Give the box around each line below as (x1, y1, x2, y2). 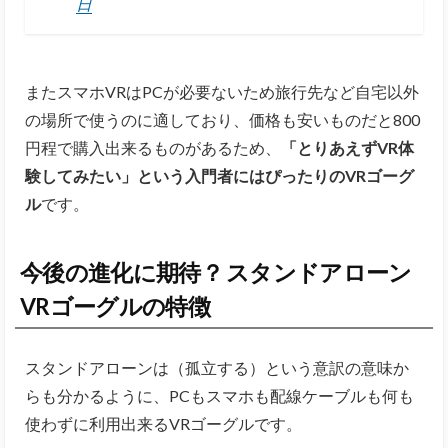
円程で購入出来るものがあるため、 (25, 137, 281, 157)
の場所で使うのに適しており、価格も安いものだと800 (25, 109, 420, 129)
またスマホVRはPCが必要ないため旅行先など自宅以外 (25, 81, 419, 101)
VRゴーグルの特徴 (20, 291, 210, 320)
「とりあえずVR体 (281, 137, 414, 157)
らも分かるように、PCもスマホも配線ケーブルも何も (25, 385, 414, 405)
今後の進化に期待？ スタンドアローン (20, 257, 412, 286)
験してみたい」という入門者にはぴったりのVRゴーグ (25, 165, 414, 185)
